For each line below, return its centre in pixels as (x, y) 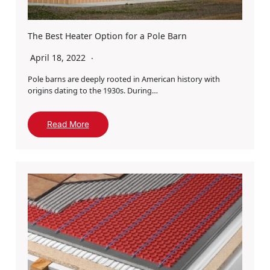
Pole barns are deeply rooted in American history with (124, 79)
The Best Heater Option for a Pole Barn (107, 36)
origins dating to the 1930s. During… (93, 90)
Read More (68, 124)
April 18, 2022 (59, 57)
